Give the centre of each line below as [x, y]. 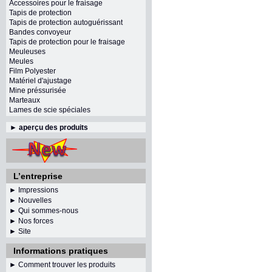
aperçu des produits [53, 127]
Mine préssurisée [38, 90]
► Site [20, 231]
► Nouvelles [30, 200]
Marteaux [25, 100]
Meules [21, 61]
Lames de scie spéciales [50, 110]
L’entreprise [38, 176]
